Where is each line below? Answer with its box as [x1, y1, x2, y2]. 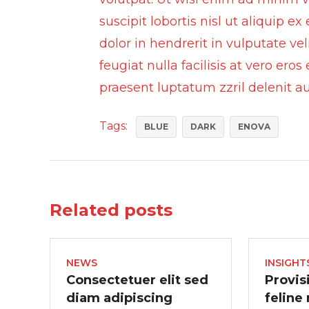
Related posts [50, 200, 172, 220]
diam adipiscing [66, 290, 172, 306]
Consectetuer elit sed [66, 272, 208, 288]
